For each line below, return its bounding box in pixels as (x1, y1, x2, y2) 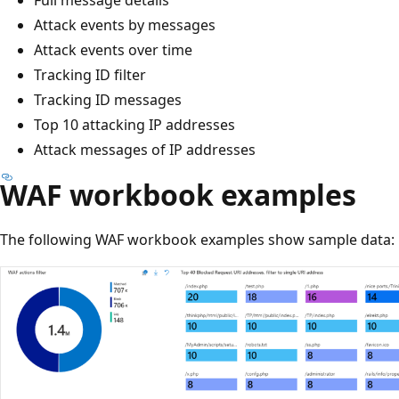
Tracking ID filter (34, 64, 146, 85)
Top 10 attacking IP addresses (34, 114, 235, 134)
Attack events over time (34, 39, 192, 60)
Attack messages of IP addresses (34, 139, 256, 159)
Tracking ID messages (34, 89, 182, 110)
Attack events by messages (34, 14, 216, 35)
